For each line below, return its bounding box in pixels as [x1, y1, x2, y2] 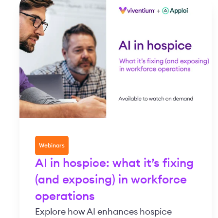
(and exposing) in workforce [35, 174, 187, 186]
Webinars [39, 143, 65, 149]
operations [35, 191, 95, 203]
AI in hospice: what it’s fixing [35, 158, 194, 170]
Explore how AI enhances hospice [35, 207, 172, 217]
